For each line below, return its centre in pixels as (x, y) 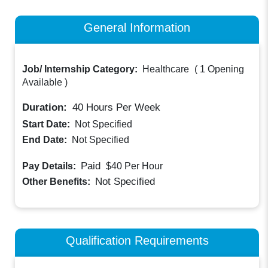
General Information (137, 27)
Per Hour (144, 166)
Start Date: (48, 124)
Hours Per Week (122, 108)
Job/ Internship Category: (81, 69)
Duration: (46, 108)
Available (42, 83)
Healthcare (166, 69)
